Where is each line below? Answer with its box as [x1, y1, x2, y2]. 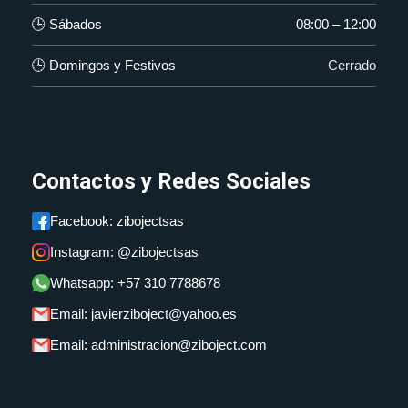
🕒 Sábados [32, 16, 102, 33]
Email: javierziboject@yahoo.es [50, 306, 237, 322]
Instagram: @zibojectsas [50, 244, 199, 260]
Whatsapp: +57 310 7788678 [50, 275, 220, 291]
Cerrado [328, 57, 376, 74]
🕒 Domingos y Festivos [32, 57, 176, 74]
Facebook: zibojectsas [50, 213, 184, 229]
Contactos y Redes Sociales [32, 168, 311, 195]
